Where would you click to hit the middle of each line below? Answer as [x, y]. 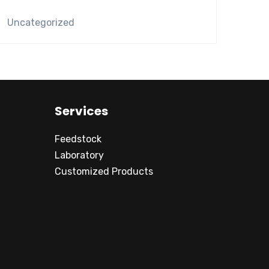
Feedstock [78, 139]
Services [81, 111]
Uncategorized [41, 23]
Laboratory [79, 155]
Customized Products [104, 171]
